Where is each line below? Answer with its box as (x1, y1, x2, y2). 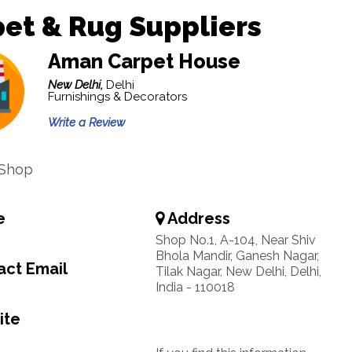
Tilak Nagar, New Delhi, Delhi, (155, 264, 321, 279)
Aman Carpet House (47, 49, 240, 73)
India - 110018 (155, 280, 235, 295)
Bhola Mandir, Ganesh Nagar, (155, 248, 319, 263)
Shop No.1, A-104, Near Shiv (155, 233, 316, 247)
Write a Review (47, 115, 125, 130)
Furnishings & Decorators (47, 90, 187, 104)
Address (163, 209, 230, 228)
